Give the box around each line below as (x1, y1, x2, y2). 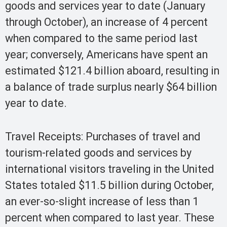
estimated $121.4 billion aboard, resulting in (5, 64, 219, 77)
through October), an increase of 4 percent (5, 15, 208, 28)
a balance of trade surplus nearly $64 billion (5, 80, 217, 93)
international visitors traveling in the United (5, 163, 214, 176)
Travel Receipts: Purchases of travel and (5, 130, 201, 143)
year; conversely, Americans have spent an (5, 48, 208, 61)
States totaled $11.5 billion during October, (5, 179, 214, 192)
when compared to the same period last (5, 31, 198, 45)
